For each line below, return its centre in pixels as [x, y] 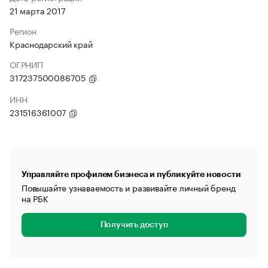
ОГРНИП [26, 64]
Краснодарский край [51, 44]
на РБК [35, 198]
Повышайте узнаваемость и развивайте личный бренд [129, 187]
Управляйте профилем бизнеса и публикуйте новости [131, 174]
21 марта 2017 [38, 10]
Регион [23, 31]
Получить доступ [134, 225]
